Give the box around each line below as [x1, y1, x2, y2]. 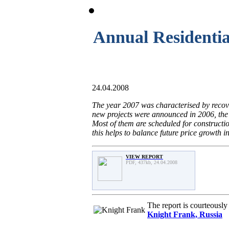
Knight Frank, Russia [147, 210, 222, 219]
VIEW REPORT [126, 153, 163, 159]
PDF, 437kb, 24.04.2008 [126, 159, 177, 165]
